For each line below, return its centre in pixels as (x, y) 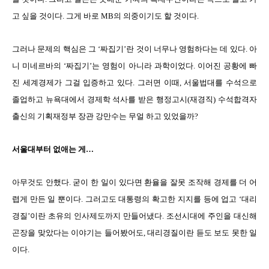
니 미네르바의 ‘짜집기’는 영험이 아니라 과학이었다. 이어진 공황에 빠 (134, 65)
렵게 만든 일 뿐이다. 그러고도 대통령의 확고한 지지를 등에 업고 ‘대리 (134, 199)
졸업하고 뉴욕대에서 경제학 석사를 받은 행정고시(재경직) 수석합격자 (134, 99)
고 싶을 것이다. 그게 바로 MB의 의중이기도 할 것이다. (105, 16)
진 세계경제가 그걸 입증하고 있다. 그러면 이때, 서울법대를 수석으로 (134, 82)
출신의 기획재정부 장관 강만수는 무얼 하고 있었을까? (105, 116)
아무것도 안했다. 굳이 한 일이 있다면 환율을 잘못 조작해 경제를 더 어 (134, 182)
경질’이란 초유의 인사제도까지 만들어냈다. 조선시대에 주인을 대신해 (134, 216)
